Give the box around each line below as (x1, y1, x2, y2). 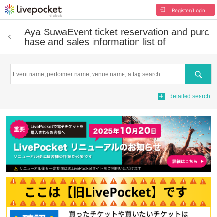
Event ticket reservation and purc (67, 27, 209, 37)
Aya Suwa (24, 27, 67, 37)
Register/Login (171, 7, 205, 13)
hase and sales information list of (24, 36, 166, 47)
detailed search (170, 93, 210, 100)
